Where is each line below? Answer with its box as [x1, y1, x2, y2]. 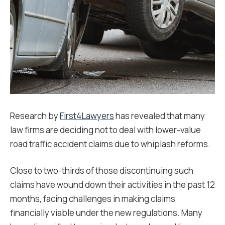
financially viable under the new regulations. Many [10, 207, 202, 218]
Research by [10, 110, 60, 122]
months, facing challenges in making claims [10, 193, 175, 204]
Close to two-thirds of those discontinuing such [10, 165, 193, 176]
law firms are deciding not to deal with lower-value [10, 124, 201, 136]
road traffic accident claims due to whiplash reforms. [10, 138, 210, 150]
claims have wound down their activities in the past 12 [10, 179, 215, 190]
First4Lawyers [60, 110, 114, 122]
